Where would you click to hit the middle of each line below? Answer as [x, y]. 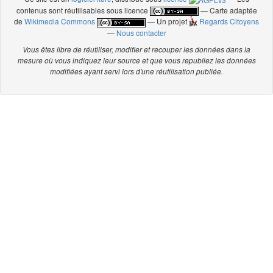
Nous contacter [141, 32]
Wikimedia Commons [60, 21]
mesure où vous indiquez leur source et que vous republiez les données [136, 60]
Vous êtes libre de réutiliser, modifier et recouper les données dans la [136, 49]
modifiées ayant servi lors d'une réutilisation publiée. [136, 71]
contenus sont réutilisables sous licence [83, 10]
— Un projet [168, 21]
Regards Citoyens [228, 21]
